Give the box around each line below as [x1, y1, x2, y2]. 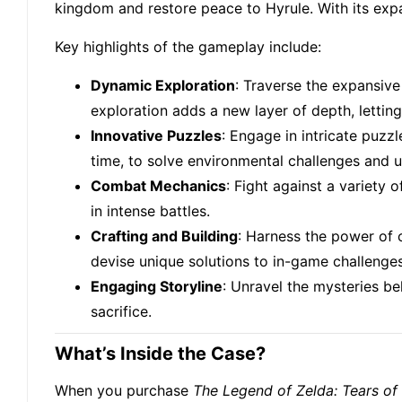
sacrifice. [91, 302, 152, 321]
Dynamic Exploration [91, 76, 235, 95]
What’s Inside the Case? [55, 343, 266, 365]
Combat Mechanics [91, 177, 226, 196]
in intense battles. [91, 202, 210, 221]
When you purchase [55, 381, 193, 400]
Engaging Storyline [91, 277, 223, 296]
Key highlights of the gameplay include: [55, 38, 321, 57]
